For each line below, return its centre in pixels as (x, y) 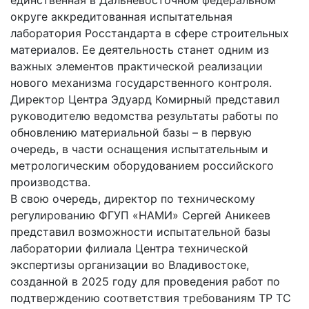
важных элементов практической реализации (137, 66)
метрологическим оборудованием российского (142, 165)
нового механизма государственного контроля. (141, 82)
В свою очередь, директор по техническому (133, 198)
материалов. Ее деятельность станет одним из (140, 49)
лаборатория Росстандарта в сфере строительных (150, 33)
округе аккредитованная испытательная (121, 16)
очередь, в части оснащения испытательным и (139, 149)
